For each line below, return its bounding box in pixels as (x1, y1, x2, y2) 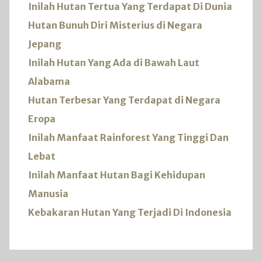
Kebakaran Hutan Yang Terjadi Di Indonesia (28, 206, 232, 218)
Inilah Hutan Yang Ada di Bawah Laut (28, 56, 199, 68)
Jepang (28, 37, 61, 50)
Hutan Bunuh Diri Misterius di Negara (28, 19, 202, 31)
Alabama (28, 75, 70, 87)
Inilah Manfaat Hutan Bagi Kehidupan (28, 168, 205, 181)
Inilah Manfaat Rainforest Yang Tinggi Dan (28, 131, 229, 143)
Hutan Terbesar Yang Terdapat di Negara (28, 94, 220, 106)
